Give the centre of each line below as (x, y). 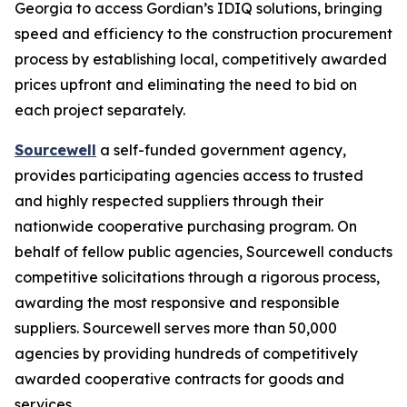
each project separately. (100, 110)
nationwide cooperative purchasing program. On (186, 226)
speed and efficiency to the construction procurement (203, 34)
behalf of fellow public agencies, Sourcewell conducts (203, 252)
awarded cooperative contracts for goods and (179, 379)
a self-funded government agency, (221, 150)
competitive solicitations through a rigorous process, (197, 277)
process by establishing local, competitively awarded (201, 59)
